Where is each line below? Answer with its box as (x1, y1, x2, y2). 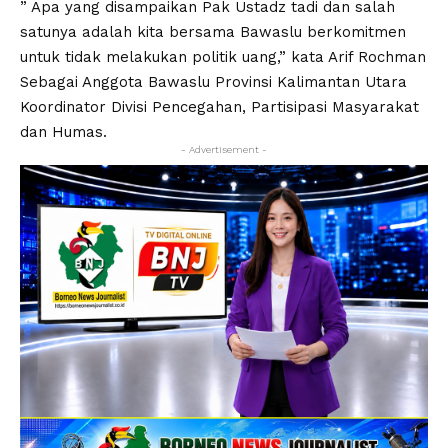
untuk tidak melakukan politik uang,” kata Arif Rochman (20, 48, 426, 67)
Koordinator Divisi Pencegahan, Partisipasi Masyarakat (20, 98, 419, 117)
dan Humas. (20, 123, 107, 142)
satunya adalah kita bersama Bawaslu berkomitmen (20, 23, 406, 42)
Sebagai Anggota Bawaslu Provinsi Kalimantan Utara (20, 73, 407, 92)
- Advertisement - (181, 144, 267, 156)
